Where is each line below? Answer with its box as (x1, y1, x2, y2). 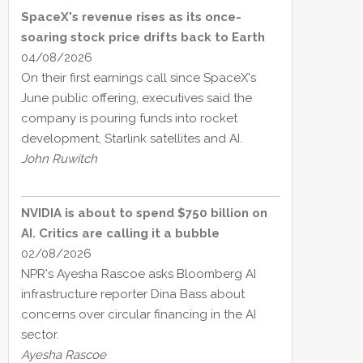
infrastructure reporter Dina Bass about (21, 287, 245, 302)
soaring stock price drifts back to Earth (21, 30, 265, 45)
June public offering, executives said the (21, 91, 252, 106)
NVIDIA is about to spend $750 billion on (21, 206, 267, 221)
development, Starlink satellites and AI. (21, 131, 242, 147)
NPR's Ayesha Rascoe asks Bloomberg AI (21, 267, 256, 282)
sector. (21, 327, 59, 343)
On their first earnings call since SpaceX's (21, 70, 256, 86)
